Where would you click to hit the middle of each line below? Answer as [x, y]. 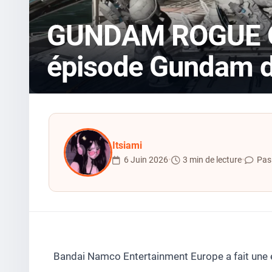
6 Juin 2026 [146, 160]
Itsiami [127, 145]
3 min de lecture [212, 160]
